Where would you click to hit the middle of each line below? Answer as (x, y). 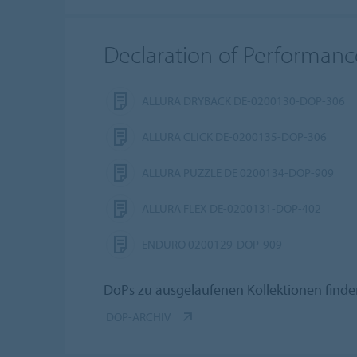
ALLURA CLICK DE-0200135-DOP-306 (234, 137)
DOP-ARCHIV (138, 317)
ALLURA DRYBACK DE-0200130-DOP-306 (243, 101)
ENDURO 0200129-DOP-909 (212, 245)
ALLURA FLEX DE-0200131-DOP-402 (231, 209)
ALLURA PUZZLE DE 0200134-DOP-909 (238, 173)
